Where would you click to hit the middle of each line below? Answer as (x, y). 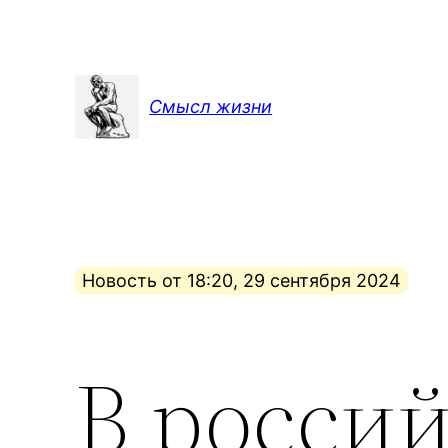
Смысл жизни (211, 107)
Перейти (44, 20)
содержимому (71, 76)
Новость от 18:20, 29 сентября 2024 (242, 281)
